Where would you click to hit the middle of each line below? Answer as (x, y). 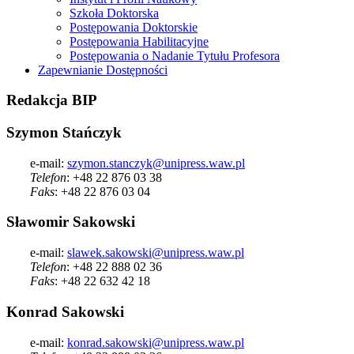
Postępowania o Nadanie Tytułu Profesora (175, 55)
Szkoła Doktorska (114, 13)
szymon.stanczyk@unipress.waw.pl (156, 163)
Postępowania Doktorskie (134, 27)
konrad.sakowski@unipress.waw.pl (156, 342)
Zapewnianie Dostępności (103, 70)
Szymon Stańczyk (64, 133)
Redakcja (37, 100)
